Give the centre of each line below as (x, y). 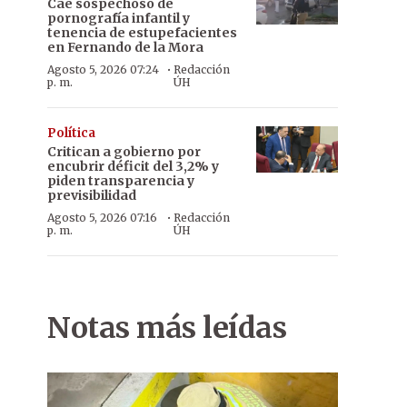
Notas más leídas (167, 328)
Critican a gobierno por (124, 152)
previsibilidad (92, 195)
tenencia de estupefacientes (142, 33)
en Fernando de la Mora (125, 47)
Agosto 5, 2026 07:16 (102, 218)
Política (71, 133)
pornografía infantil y (119, 18)
